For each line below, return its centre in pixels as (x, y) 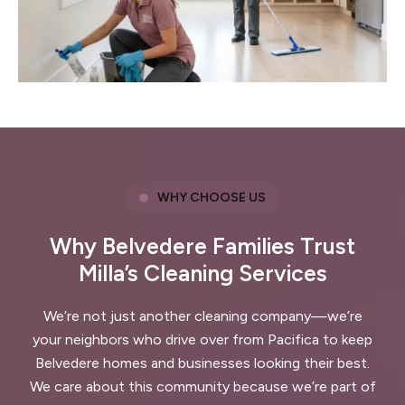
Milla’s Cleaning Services (202, 273)
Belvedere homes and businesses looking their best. (202, 363)
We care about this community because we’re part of (202, 386)
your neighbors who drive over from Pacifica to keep (202, 339)
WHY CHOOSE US (211, 197)
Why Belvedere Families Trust (202, 245)
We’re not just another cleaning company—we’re (202, 316)
